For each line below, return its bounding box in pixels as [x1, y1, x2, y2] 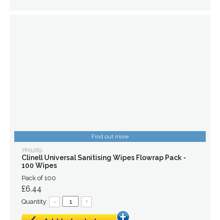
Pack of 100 [22, 174, 56, 182]
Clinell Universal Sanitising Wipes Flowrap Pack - [22, 154, 186, 162]
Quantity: [22, 198, 49, 205]
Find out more [91, 133, 129, 140]
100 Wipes [22, 162, 57, 169]
